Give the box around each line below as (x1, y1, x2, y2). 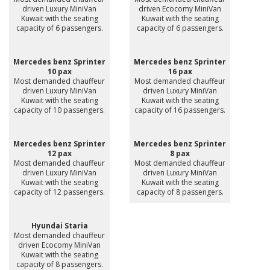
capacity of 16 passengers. (134, 104, 225, 115)
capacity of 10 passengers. (14, 104, 105, 115)
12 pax (47, 148, 72, 159)
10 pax (47, 66, 72, 77)
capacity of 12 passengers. (14, 186, 105, 197)
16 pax (168, 66, 192, 77)
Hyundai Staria (31, 220, 88, 231)
